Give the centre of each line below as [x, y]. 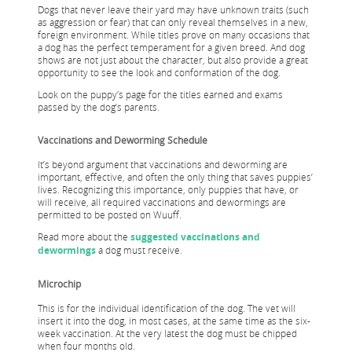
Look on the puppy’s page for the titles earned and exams [160, 95]
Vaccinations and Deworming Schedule [123, 140]
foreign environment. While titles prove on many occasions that [174, 35]
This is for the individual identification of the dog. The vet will [167, 308]
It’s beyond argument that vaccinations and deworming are [163, 165]
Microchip [59, 284]
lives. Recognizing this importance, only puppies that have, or [168, 190]
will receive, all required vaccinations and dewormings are [162, 202]
